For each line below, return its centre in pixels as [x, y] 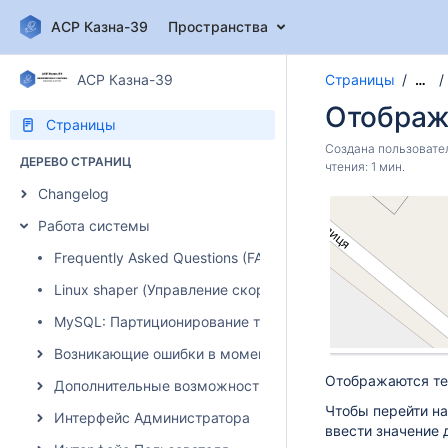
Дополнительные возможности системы [193, 385]
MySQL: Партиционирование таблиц [177, 321]
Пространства [218, 26]
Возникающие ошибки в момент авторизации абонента [242, 353]
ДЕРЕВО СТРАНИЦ [75, 161]
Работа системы [94, 225]
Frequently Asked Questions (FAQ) [166, 257]
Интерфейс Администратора [152, 417]
